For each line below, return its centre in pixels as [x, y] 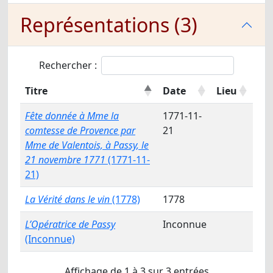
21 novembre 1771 [65, 160]
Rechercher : [68, 65]
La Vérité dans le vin [67, 199]
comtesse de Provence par [80, 130]
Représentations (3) [109, 25]
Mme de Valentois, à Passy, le [87, 145]
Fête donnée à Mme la [72, 116]
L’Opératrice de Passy [70, 224]
